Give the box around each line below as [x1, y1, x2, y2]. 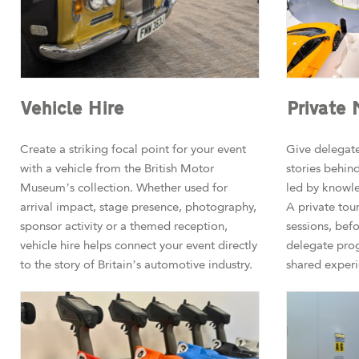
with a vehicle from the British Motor [20, 161, 214, 176]
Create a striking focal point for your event [20, 142, 246, 157]
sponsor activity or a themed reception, [20, 219, 228, 234]
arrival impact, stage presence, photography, [20, 200, 256, 215]
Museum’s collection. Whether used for [20, 180, 228, 196]
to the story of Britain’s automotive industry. [20, 257, 252, 272]
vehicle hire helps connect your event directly [20, 238, 257, 253]
